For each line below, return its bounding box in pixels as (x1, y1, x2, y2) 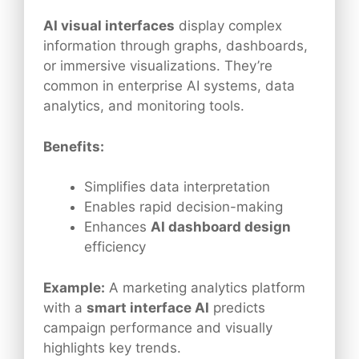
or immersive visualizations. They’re (43, 58, 272, 75)
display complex (175, 18, 282, 34)
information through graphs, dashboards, (43, 38, 308, 54)
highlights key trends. (43, 339, 181, 356)
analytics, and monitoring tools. (43, 98, 244, 115)
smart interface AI (87, 299, 209, 316)
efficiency (84, 239, 146, 256)
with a (43, 299, 87, 316)
